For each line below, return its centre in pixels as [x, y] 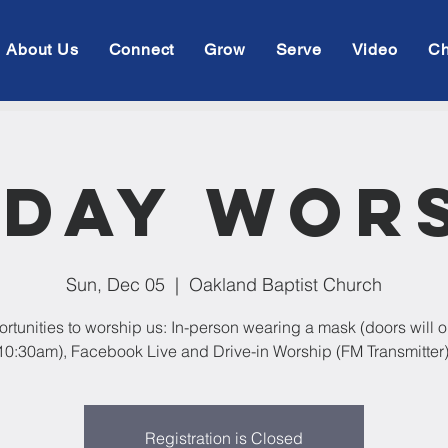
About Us [42, 49]
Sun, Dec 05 [115, 284]
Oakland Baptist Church [285, 284]
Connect [141, 49]
